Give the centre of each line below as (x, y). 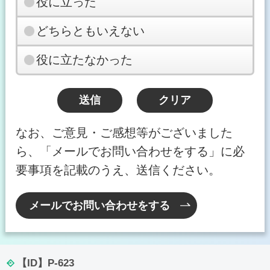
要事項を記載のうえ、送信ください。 (118, 170)
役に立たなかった (85, 60)
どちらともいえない (91, 31)
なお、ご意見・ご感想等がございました (124, 132)
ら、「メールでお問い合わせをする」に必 (130, 151)
